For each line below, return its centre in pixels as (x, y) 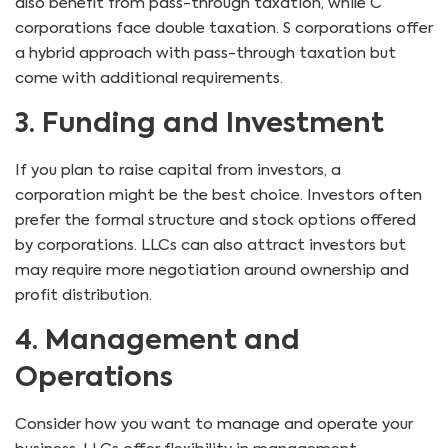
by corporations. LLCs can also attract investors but (210, 245)
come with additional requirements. (149, 78)
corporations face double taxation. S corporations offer (224, 28)
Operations (94, 378)
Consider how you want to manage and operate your (214, 424)
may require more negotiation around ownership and (212, 270)
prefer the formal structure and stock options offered (215, 220)
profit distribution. (83, 295)
